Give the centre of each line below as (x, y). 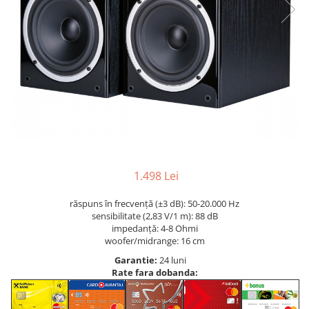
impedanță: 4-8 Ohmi (154, 228)
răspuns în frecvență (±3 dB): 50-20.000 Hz (154, 203)
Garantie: (137, 260)
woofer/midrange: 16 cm (154, 240)
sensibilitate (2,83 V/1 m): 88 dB (154, 216)
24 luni (173, 260)
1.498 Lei (156, 176)
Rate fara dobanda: (154, 272)
